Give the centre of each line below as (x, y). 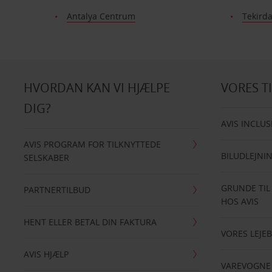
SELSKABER (46, 158)
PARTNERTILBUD (57, 190)
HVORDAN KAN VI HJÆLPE (97, 88)
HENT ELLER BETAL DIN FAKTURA (90, 222)
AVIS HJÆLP (46, 254)
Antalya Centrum (101, 16)
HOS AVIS (240, 201)
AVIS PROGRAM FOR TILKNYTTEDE (92, 144)
